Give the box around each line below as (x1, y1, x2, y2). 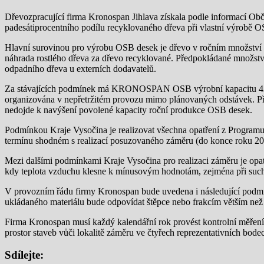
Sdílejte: (5, 249, 44, 262)
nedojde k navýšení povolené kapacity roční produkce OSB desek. (5, 104, 252, 115)
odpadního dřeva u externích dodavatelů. (5, 63, 156, 74)
